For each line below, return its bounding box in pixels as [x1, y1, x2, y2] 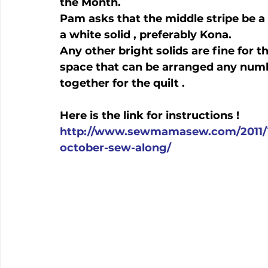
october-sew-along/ [60, 141, 171, 154]
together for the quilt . [60, 77, 185, 90]
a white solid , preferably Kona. [60, 28, 232, 41]
